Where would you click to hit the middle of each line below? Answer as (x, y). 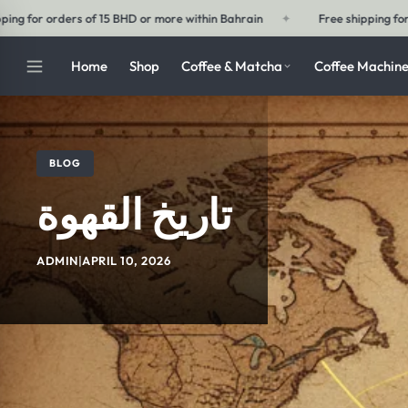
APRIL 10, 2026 (126, 260)
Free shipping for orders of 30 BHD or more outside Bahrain (180, 18)
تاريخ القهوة (134, 214)
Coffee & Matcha (232, 66)
